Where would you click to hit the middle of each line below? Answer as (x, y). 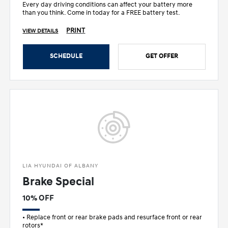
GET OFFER (162, 56)
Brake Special (59, 181)
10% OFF (38, 198)
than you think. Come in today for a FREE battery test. (101, 12)
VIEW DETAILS (40, 31)
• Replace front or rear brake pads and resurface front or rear (112, 217)
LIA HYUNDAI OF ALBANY (61, 165)
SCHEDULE (66, 56)
